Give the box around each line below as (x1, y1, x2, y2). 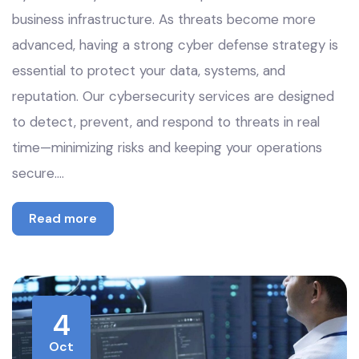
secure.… (12, 164, 64, 183)
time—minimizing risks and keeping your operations (12, 139, 322, 157)
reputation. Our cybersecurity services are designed (12, 87, 334, 106)
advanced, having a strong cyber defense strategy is (12, 36, 338, 54)
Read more (29, 210, 97, 228)
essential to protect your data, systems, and (12, 62, 285, 80)
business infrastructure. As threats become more (12, 10, 316, 29)
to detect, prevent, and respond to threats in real (12, 113, 320, 131)
